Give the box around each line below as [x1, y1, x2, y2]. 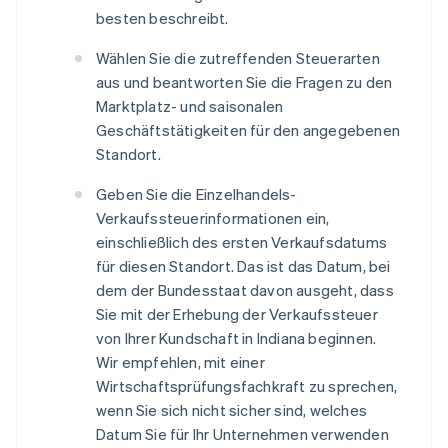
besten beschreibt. [96, 8, 229, 29]
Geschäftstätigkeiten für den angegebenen [96, 120, 400, 141]
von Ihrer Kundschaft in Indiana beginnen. [96, 328, 377, 349]
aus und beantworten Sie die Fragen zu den [96, 72, 393, 93]
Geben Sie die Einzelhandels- [96, 184, 297, 205]
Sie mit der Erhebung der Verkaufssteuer [96, 304, 378, 325]
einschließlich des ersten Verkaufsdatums [96, 232, 387, 253]
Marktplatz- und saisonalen [96, 96, 284, 117]
